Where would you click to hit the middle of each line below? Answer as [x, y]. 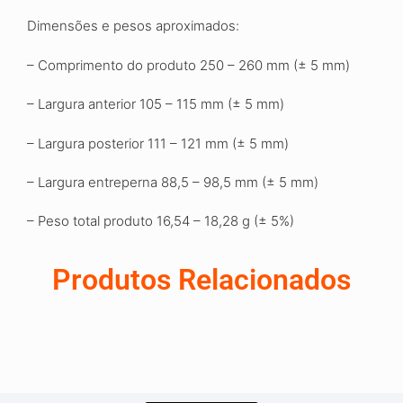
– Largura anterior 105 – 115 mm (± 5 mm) [156, 104]
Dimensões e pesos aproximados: [133, 26]
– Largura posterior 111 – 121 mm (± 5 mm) [158, 143]
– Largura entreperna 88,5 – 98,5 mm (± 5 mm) [173, 182]
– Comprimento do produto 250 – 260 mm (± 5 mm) [188, 65]
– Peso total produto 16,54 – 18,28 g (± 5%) [161, 221]
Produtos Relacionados [201, 279]
